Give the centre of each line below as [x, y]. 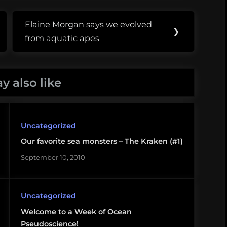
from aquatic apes [62, 38]
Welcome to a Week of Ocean [76, 212]
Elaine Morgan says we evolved [89, 25]
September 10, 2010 [53, 157]
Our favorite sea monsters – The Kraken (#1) [102, 142]
